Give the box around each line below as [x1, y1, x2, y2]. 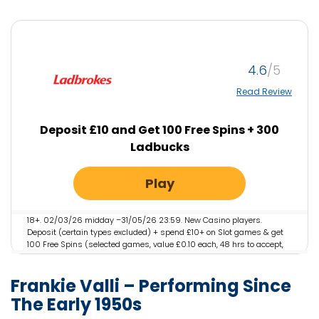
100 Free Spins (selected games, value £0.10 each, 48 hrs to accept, [27, 239, 283, 251]
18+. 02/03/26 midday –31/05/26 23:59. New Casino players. [27, 214, 262, 226]
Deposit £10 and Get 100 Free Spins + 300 [40, 122, 279, 139]
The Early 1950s [11, 293, 142, 317]
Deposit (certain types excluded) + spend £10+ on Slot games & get [27, 226, 283, 239]
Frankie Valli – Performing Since [11, 274, 291, 298]
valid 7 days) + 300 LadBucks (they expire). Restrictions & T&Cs [27, 251, 270, 263]
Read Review [236, 85, 292, 98]
